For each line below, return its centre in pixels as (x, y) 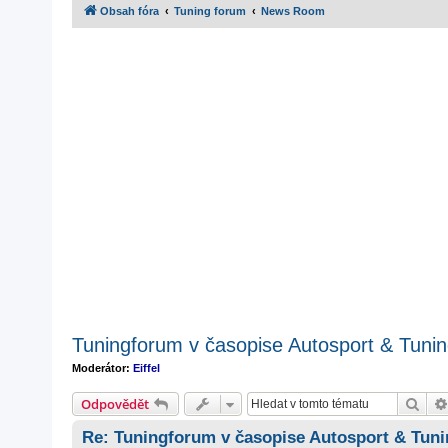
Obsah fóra (129, 11)
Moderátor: (101, 368)
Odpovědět (115, 403)
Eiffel (146, 368)
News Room (293, 11)
